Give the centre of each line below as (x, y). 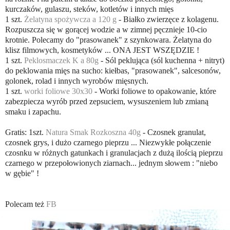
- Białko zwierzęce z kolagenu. (168, 20)
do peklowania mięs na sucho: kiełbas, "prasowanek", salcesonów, (113, 71)
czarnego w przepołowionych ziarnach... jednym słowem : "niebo (111, 163)
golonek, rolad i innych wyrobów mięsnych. (77, 81)
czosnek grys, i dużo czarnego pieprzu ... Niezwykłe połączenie (108, 143)
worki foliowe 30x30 (58, 91)
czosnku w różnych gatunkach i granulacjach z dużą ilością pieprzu (114, 153)
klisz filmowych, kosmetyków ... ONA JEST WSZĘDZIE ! (102, 50)
